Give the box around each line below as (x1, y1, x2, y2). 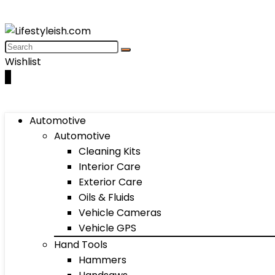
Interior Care (79, 160, 141, 174)
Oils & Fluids (79, 190, 134, 204)
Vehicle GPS (79, 221, 136, 235)
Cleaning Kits (79, 144, 141, 158)
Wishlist (5, 55, 41, 69)
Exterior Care (79, 175, 142, 189)
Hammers (79, 253, 126, 267)
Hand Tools (54, 238, 107, 252)
